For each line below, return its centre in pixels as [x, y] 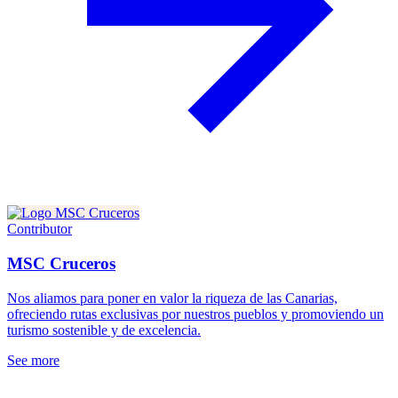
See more [33, 360]
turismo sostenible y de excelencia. [104, 330]
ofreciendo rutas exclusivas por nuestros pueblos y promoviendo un [195, 314]
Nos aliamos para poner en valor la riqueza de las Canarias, [172, 298]
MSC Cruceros [61, 263]
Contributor [40, 229]
